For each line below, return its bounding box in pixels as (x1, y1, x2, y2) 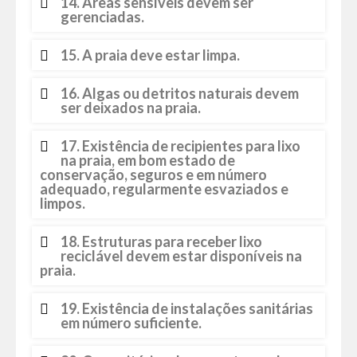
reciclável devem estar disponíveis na (61, 247, 302, 265)
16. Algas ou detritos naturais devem (61, 84, 299, 102)
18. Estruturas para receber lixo (61, 233, 262, 250)
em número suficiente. (61, 314, 202, 331)
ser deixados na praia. (61, 99, 201, 116)
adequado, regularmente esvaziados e (40, 180, 288, 198)
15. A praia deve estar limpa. (61, 46, 240, 64)
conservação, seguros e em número (40, 166, 267, 183)
